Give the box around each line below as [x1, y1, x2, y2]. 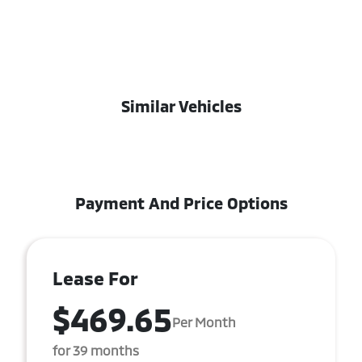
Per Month [172, 314, 236, 330]
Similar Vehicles [120, 96, 242, 116]
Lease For [53, 267, 138, 289]
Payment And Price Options [74, 193, 288, 213]
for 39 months [53, 343, 139, 358]
